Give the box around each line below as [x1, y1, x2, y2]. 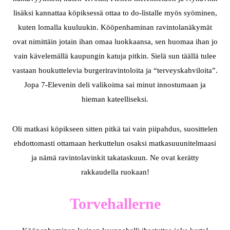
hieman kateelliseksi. [82, 95, 148, 103]
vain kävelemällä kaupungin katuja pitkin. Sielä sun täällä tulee [14, 52, 216, 60]
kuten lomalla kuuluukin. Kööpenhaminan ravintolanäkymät [18, 23, 212, 31]
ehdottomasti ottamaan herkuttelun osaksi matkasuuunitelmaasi [14, 139, 216, 147]
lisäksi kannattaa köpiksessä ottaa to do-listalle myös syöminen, [13, 9, 217, 17]
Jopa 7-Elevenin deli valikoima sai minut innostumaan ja [24, 81, 206, 89]
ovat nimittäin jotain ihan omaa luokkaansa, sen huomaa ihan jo [12, 37, 218, 46]
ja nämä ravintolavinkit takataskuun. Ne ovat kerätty [31, 154, 199, 162]
